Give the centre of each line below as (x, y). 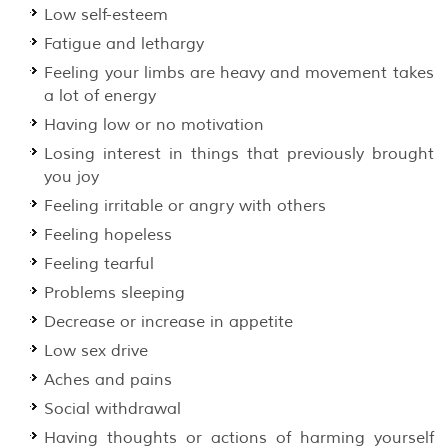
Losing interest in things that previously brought (239, 153)
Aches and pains (108, 379)
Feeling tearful (99, 263)
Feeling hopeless (108, 234)
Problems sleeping (115, 292)
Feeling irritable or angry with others (185, 205)
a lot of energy (100, 95)
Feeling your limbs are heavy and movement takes (239, 72)
